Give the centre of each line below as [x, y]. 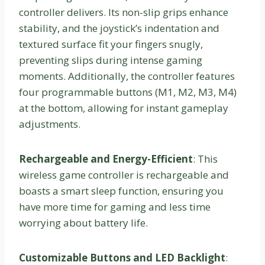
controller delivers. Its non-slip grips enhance [124, 12]
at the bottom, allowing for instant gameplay [124, 108]
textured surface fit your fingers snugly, [111, 44]
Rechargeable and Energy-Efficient [106, 159]
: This [205, 159]
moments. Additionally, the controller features [127, 76]
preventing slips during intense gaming [111, 60]
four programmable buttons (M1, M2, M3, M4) [128, 92]
